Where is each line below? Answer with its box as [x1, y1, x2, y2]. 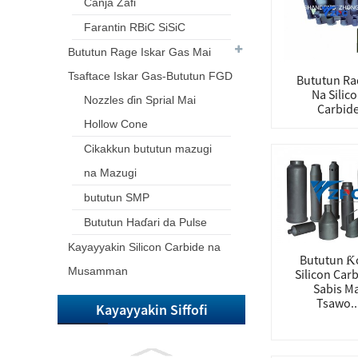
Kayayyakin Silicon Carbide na [68, 241, 221, 253]
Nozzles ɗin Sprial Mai [84, 93, 196, 106]
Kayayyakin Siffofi [95, 300, 208, 319]
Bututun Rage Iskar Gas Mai [68, 46, 211, 58]
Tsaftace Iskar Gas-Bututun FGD [68, 70, 233, 82]
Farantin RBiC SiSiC [84, 21, 185, 34]
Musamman [68, 265, 128, 277]
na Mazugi [84, 166, 137, 179]
